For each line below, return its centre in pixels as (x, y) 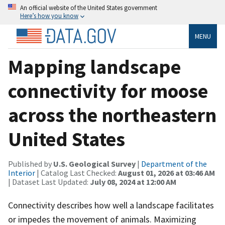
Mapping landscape (94, 67)
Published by (31, 163)
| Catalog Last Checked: (77, 173)
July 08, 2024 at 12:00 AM (133, 182)
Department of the (174, 163)
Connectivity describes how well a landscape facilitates (111, 205)
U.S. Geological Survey (94, 163)
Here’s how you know (49, 16)
